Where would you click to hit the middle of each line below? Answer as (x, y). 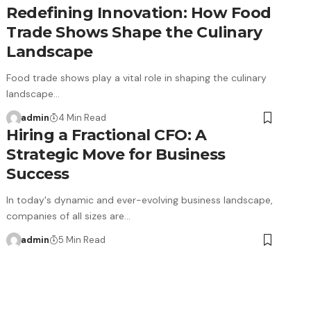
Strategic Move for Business (116, 154)
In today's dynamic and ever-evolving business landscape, (140, 200)
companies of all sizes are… (69, 216)
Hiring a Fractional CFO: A (107, 135)
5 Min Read (82, 240)
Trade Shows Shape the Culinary (134, 32)
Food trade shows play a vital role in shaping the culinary (137, 78)
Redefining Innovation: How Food (139, 13)
